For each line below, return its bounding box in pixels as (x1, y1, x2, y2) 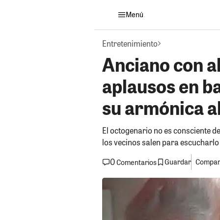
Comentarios (116, 157, 157, 167)
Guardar (165, 157, 191, 167)
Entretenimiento (102, 38, 158, 49)
